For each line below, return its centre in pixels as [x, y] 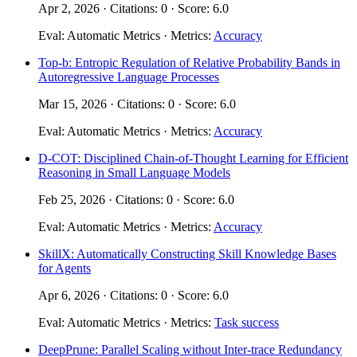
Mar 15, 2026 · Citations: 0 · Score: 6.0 [137, 104]
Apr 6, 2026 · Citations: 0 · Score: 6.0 [133, 296]
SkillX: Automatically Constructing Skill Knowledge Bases [187, 254]
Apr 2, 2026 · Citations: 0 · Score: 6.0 [133, 9]
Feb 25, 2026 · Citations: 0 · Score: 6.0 [136, 200]
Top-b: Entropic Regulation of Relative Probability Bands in [189, 63]
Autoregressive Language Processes [129, 77]
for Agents [65, 269]
